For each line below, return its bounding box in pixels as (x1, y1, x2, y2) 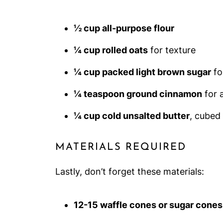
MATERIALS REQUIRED (55, 142, 186, 152)
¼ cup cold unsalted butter (74, 111, 190, 121)
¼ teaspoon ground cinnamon (74, 89, 202, 99)
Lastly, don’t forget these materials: (55, 166, 204, 177)
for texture (148, 45, 196, 55)
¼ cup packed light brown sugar (74, 67, 211, 77)
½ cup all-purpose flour (74, 23, 174, 33)
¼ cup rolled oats (74, 45, 148, 55)
